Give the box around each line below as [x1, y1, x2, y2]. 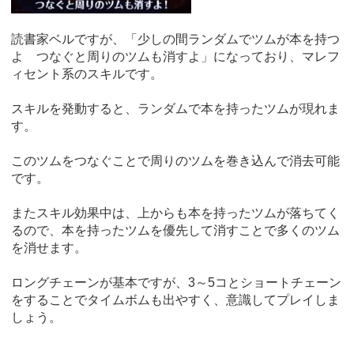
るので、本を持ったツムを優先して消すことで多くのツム [11, 223, 340, 237]
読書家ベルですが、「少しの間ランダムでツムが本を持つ [11, 32, 340, 46]
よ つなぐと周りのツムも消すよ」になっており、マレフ [11, 49, 340, 63]
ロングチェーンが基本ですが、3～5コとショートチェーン [11, 275, 341, 289]
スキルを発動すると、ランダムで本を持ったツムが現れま [11, 101, 340, 115]
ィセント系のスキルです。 [11, 66, 163, 81]
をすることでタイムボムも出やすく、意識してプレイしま [11, 292, 340, 307]
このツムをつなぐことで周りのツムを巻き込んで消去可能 [11, 153, 340, 168]
